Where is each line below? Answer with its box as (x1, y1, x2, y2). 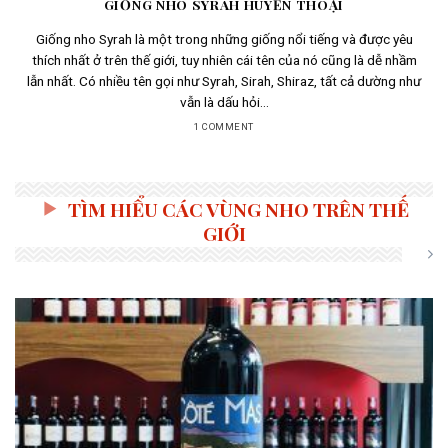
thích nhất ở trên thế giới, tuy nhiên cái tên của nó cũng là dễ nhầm (31, 51, 417, 68)
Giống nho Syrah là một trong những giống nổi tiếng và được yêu (35, 30, 413, 47)
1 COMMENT (194, 121, 254, 133)
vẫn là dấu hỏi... (179, 93, 269, 110)
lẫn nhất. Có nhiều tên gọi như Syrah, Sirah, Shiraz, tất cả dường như (27, 72, 421, 89)
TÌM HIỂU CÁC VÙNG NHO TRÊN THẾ (67, 196, 409, 223)
